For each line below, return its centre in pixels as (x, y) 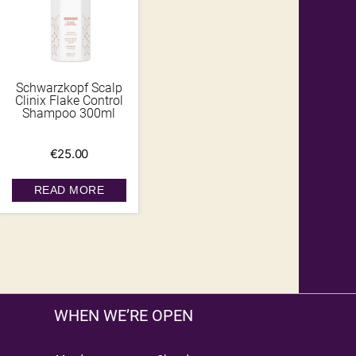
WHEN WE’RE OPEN (124, 316)
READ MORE (69, 190)
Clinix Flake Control (69, 101)
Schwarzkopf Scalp (69, 88)
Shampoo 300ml (69, 114)
